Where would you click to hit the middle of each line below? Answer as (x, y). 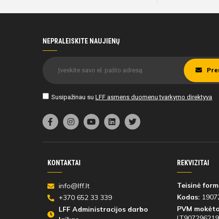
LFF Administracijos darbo (103, 209)
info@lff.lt (74, 186)
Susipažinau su (73, 97)
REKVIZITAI (193, 163)
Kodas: (188, 197)
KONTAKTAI (64, 163)
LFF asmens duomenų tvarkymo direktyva (154, 97)
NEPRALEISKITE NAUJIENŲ (81, 41)
